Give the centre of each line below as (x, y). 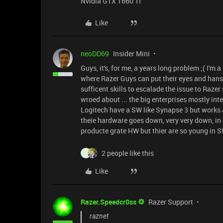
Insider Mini (131, 54)
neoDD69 (95, 54)
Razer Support (171, 202)
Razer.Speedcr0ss (109, 202)
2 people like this (128, 153)
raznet (99, 216)
